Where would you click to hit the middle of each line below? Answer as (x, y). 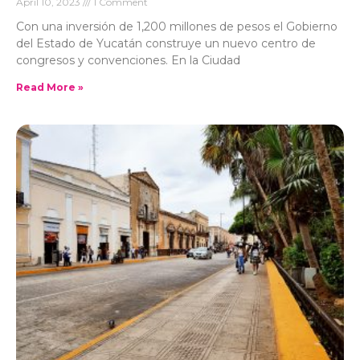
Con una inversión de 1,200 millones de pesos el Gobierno (177, 27)
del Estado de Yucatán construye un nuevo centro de (166, 44)
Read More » (50, 88)
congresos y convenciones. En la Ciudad (128, 61)
